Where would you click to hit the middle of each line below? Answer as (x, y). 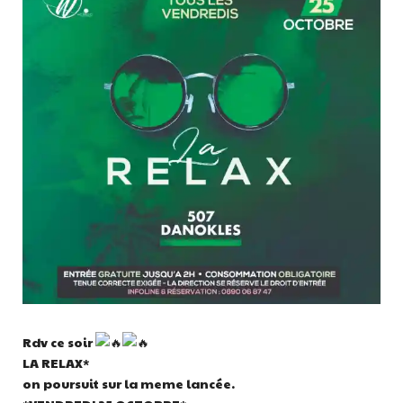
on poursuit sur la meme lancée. (129, 383)
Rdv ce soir (59, 341)
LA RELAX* (56, 362)
